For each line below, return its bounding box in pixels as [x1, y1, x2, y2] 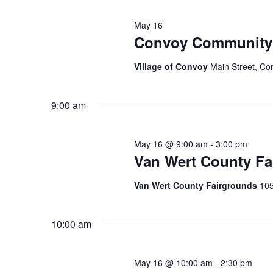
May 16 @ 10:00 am [133, 257, 213, 269]
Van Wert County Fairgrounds [133, 179, 260, 192]
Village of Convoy [133, 60, 210, 73]
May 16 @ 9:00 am [133, 138, 208, 151]
